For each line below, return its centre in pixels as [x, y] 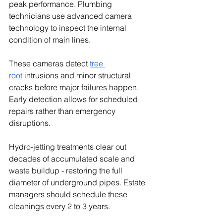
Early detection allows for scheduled [74, 99]
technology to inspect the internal [69, 28]
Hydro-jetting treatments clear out [69, 146]
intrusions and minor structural [78, 75]
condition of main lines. [50, 39]
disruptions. [30, 123]
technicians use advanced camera [71, 16]
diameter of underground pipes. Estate [78, 182]
